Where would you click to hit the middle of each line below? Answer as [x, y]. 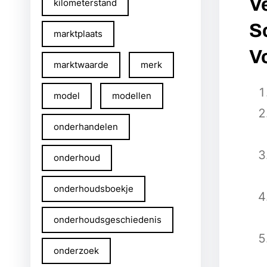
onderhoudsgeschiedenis [108, 220]
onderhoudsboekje [94, 189]
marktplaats [78, 34]
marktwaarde [81, 65]
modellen [132, 96]
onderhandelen [86, 127]
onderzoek [76, 251]
